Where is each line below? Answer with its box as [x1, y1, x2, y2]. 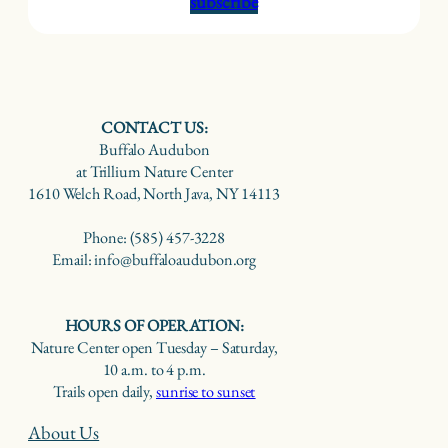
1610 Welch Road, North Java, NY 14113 [28, 183, 281, 205]
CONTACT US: [100, 117, 208, 139]
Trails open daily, [52, 381, 157, 403]
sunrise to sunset [156, 381, 256, 403]
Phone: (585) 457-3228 [83, 227, 226, 249]
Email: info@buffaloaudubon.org [52, 249, 257, 271]
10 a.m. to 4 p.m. [102, 359, 206, 381]
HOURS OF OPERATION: [64, 315, 244, 337]
